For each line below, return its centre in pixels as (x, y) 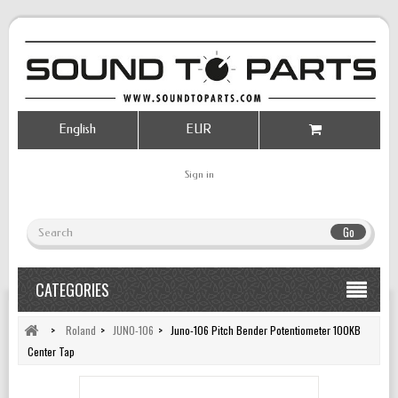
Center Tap (51, 352)
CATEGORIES (72, 290)
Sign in (199, 175)
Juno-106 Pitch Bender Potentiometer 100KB (266, 330)
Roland (81, 330)
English (78, 129)
